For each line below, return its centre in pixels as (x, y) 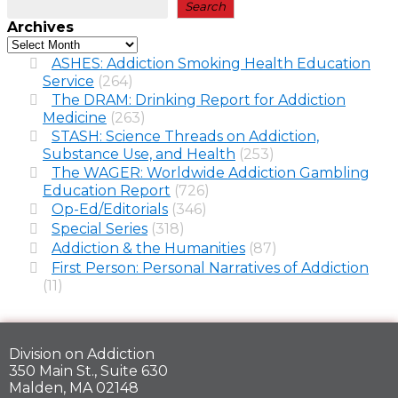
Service (68, 82)
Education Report (107, 191)
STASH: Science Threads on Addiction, (185, 137)
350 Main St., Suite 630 (88, 371)
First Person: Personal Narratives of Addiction (210, 268)
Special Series (99, 229)
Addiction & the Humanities (148, 249)
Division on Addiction (82, 354)
